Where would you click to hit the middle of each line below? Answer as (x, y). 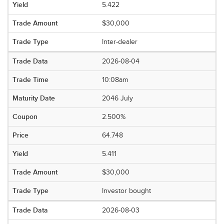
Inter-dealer (120, 42)
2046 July (118, 98)
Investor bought (127, 191)
